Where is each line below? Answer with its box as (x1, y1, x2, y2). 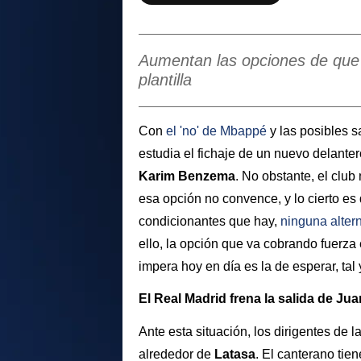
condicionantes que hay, (139, 214, 280, 228)
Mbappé (220, 123, 267, 138)
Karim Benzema (139, 168, 235, 183)
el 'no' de (166, 123, 220, 138)
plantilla (139, 70, 192, 89)
